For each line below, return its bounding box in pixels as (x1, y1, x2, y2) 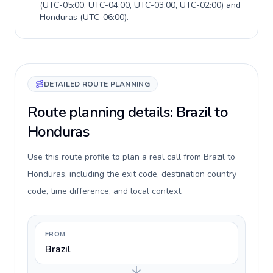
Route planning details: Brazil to (27, 102, 228, 122)
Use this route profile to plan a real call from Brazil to (27, 151, 235, 163)
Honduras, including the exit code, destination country (27, 168, 236, 180)
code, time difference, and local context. (27, 185, 183, 197)
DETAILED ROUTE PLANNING (44, 79, 150, 89)
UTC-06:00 (83, 12, 124, 23)
